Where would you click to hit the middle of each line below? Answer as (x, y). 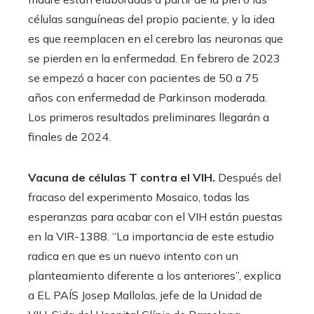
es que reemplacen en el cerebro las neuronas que (156, 38)
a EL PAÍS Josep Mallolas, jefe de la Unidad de (145, 295)
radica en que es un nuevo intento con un (133, 255)
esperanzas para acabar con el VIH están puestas (155, 216)
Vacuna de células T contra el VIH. (123, 177)
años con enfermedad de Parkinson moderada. (148, 97)
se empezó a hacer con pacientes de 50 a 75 (143, 77)
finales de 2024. (69, 136)
